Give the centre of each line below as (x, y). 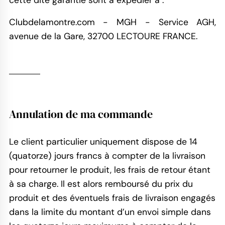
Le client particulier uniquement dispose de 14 (103, 141)
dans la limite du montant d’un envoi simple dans (110, 212)
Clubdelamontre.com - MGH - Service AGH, (113, 22)
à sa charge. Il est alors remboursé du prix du (101, 184)
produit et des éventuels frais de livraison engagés (112, 198)
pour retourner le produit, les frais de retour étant (109, 170)
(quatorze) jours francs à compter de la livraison (107, 155)
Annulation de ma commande (81, 114)
